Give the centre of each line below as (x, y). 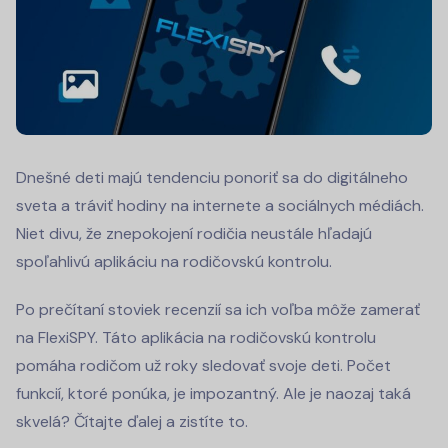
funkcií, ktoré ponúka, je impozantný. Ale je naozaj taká (213, 393)
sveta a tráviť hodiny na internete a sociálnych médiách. (220, 205)
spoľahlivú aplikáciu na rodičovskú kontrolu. (174, 261)
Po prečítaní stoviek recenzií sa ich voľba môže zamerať (218, 309)
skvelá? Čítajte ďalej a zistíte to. (132, 421)
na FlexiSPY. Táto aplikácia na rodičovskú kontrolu (196, 337)
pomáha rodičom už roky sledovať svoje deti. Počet (203, 365)
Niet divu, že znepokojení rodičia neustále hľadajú (194, 233)
